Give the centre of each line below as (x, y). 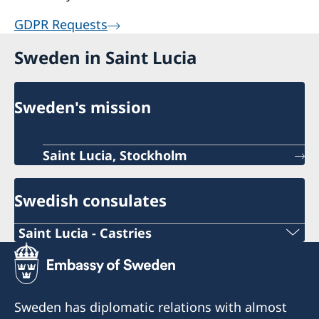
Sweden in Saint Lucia (105, 58)
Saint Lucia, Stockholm (115, 156)
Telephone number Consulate (103, 252)
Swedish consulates (90, 200)
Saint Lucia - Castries (85, 232)
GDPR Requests (61, 25)
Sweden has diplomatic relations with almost (151, 307)
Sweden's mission (83, 107)
